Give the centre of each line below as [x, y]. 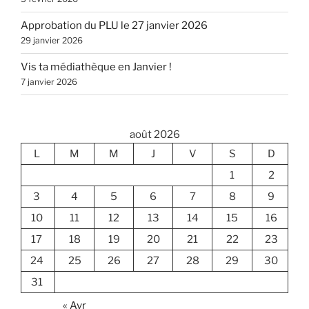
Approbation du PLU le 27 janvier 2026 [114, 26]
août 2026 [154, 134]
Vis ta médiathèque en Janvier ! [96, 67]
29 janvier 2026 [52, 41]
